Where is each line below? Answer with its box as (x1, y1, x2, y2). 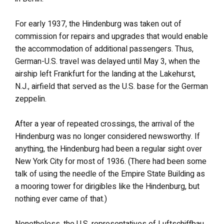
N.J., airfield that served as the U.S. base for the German (15, 80, 208, 92)
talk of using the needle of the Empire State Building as (15, 168, 205, 180)
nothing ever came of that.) (15, 193, 107, 205)
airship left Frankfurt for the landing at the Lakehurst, (15, 68, 195, 80)
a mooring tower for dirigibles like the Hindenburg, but (15, 180, 199, 192)
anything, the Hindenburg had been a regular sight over (15, 143, 202, 155)
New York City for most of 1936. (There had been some (15, 155, 206, 167)
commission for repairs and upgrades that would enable (15, 30, 208, 42)
